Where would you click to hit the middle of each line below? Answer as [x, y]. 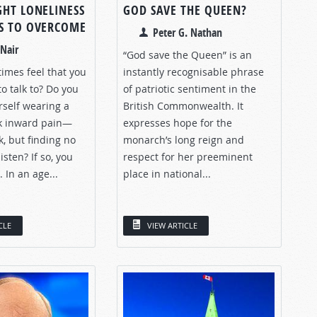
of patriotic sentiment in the [190, 88]
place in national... [167, 173]
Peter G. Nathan [188, 32]
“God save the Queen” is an [188, 54]
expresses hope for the [178, 122]
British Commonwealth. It [183, 105]
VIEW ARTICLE [172, 225]
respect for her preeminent [188, 156]
